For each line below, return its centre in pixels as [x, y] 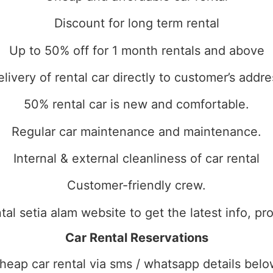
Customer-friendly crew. [136, 186]
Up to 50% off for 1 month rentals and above [136, 50]
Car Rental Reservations [136, 238]
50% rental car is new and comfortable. [136, 105]
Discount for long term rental [136, 23]
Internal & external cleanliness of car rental [136, 159]
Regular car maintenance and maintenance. [136, 131]
